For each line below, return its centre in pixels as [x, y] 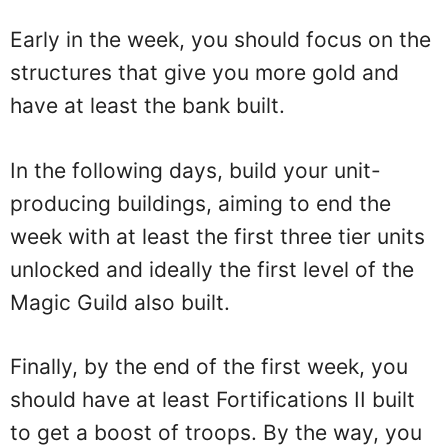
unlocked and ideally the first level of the [212, 269]
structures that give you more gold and [204, 72]
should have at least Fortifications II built [212, 399]
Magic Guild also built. [120, 302]
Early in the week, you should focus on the [220, 39]
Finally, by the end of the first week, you [209, 366]
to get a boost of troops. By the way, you [216, 432]
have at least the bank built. [147, 105]
